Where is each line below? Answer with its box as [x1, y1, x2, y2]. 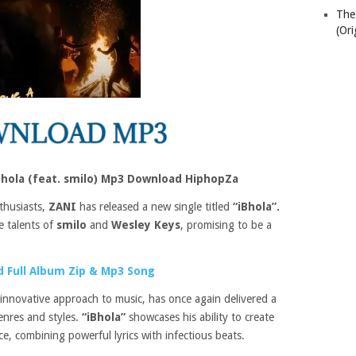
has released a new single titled [79, 200, 233, 213]
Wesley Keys [111, 219, 180, 231]
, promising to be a [180, 219, 272, 231]
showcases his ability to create [126, 311, 274, 323]
